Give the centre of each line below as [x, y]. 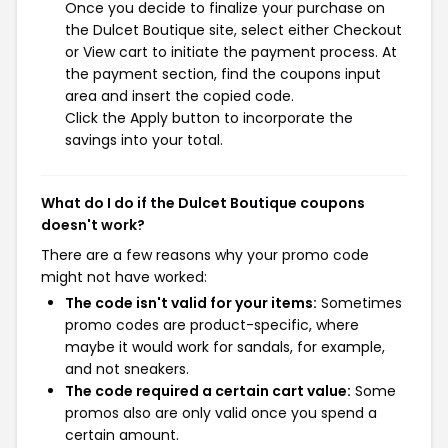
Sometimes [359, 303]
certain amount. [122, 435]
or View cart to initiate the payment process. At [231, 52]
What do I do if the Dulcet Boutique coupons [203, 203]
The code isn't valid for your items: [191, 303]
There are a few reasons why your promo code [205, 255]
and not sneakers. [127, 369]
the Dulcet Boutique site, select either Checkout [233, 30]
